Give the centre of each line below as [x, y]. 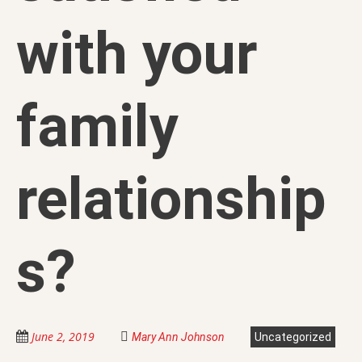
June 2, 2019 [63, 336]
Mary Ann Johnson [178, 337]
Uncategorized [293, 337]
